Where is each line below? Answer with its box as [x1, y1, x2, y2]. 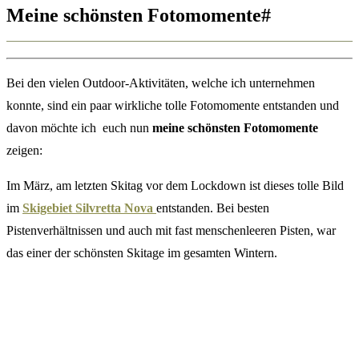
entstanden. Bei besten [156, 201, 269, 216]
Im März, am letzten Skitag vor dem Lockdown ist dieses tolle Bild [6, 179, 344, 193]
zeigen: [6, 143, 42, 158]
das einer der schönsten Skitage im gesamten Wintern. [6, 246, 277, 260]
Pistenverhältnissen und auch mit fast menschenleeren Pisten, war [6, 224, 336, 238]
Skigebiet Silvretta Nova [22, 201, 156, 216]
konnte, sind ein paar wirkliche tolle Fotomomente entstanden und [6, 99, 339, 113]
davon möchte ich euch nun [6, 121, 152, 135]
